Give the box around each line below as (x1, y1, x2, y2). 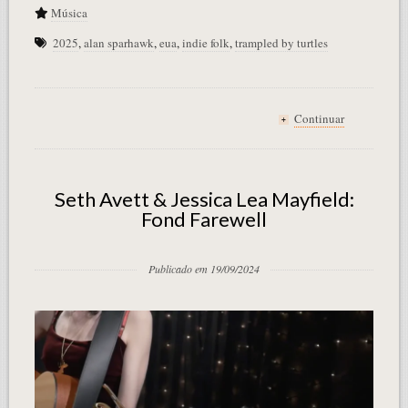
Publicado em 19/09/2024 (148, 261, 260, 277)
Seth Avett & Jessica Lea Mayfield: (54, 187, 354, 212)
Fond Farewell (141, 207, 267, 232)
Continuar (294, 110, 345, 127)
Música (50, 5, 87, 22)
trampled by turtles (234, 35, 328, 52)
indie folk (181, 35, 229, 52)
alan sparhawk (83, 35, 154, 52)
